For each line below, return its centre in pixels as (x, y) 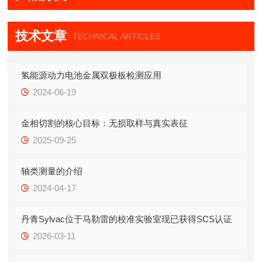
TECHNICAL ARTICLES (117, 37)
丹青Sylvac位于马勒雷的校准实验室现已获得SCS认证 (127, 219)
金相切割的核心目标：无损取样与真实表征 (105, 123)
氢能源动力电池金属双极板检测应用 (92, 75)
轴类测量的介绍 (52, 171)
